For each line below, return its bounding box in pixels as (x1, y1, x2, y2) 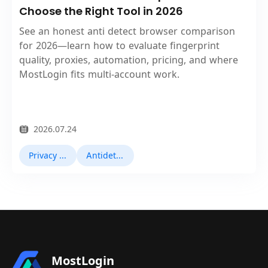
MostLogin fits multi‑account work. (19, 68, 179, 81)
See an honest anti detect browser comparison (19, 25, 235, 38)
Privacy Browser (59, 150, 66, 161)
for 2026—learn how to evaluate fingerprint (19, 39, 220, 52)
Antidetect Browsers (116, 150, 123, 161)
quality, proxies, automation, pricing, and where (19, 54, 238, 66)
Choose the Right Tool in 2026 (19, 4, 183, 19)
